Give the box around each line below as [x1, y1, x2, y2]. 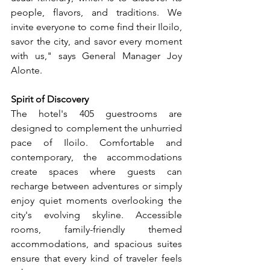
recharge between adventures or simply [11, 180, 182, 192]
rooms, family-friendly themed [11, 223, 182, 235]
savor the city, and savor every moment [11, 35, 182, 47]
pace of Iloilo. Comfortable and [11, 136, 182, 148]
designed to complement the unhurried [11, 122, 182, 134]
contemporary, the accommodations [11, 151, 182, 163]
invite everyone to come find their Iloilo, [11, 20, 182, 33]
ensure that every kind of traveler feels [11, 252, 182, 264]
